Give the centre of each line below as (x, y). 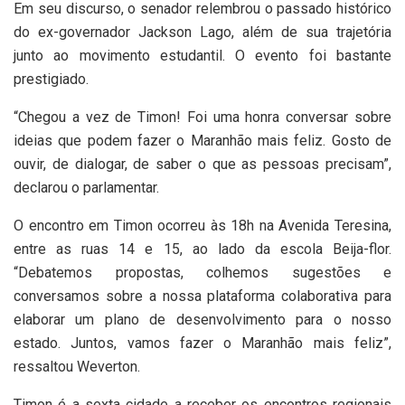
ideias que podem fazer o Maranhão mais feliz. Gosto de (202, 140)
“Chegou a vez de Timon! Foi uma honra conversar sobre (202, 117)
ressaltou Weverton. (77, 366)
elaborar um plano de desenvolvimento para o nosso (202, 319)
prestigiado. (51, 79)
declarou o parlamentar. (86, 187)
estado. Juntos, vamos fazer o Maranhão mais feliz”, (202, 343)
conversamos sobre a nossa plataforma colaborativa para (202, 296)
